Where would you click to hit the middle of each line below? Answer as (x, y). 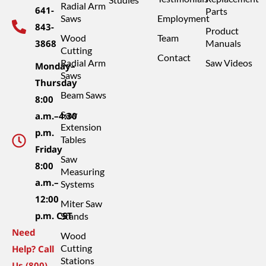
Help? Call (33, 249)
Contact (174, 57)
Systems (77, 184)
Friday (49, 149)
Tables (73, 139)
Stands (74, 216)
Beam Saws (83, 95)
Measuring (82, 171)
